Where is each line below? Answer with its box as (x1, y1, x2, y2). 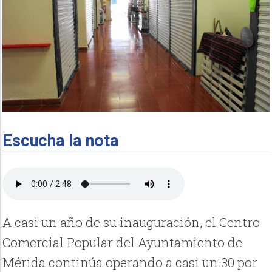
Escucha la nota (2, 131, 119, 151)
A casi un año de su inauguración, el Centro (2, 214, 260, 231)
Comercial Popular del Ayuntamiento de (2, 234, 243, 251)
